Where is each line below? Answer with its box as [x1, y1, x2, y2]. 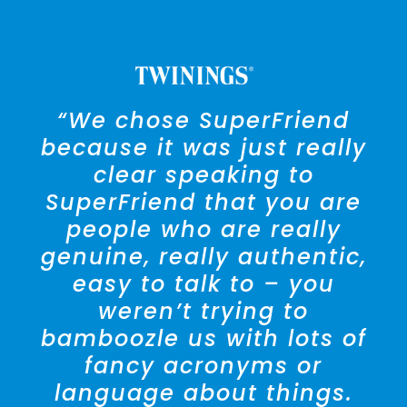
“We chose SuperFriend [57, 104, 350, 135]
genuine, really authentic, [40, 241, 367, 272]
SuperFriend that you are [45, 186, 362, 217]
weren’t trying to [98, 295, 309, 326]
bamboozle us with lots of [40, 323, 367, 353]
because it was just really [40, 132, 367, 163]
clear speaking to [93, 159, 314, 190]
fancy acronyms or [84, 350, 323, 381]
